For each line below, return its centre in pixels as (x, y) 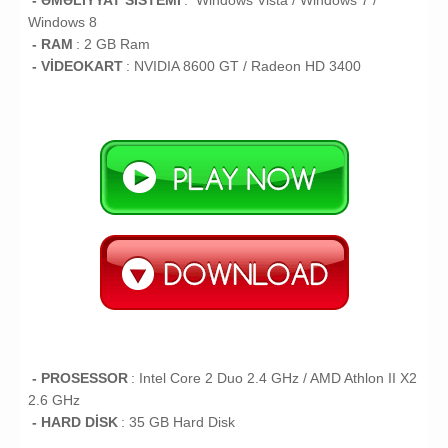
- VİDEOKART (77, 66)
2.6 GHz (54, 400)
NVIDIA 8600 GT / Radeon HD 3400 (247, 66)
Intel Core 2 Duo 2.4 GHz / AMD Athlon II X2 (278, 378)
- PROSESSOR (79, 378)
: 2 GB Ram (113, 44)
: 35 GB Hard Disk (178, 422)
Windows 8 (62, 22)
